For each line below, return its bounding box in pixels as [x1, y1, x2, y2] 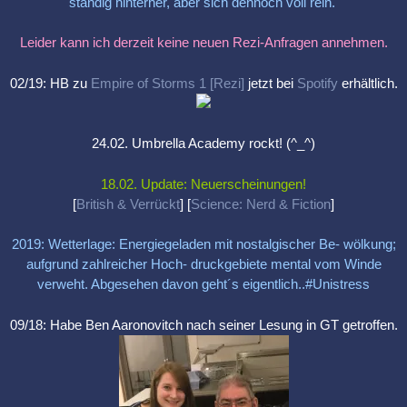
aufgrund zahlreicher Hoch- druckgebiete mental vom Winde [25, 256, 382, 273]
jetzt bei [243, 74, 297, 91]
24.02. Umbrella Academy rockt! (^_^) [92, 135, 315, 152]
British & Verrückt [76, 195, 180, 212]
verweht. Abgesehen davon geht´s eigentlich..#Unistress [37, 276, 370, 293]
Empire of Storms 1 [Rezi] [90, 74, 244, 91]
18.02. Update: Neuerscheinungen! [101, 175, 306, 192]
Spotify [296, 74, 338, 91]
